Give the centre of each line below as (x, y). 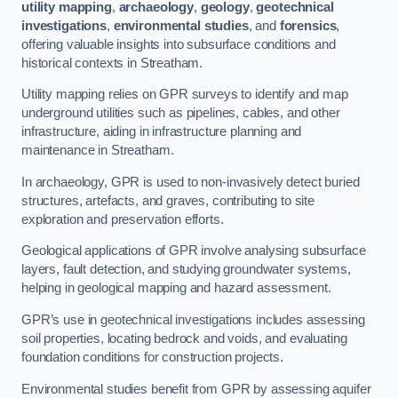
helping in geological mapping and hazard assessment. (176, 288)
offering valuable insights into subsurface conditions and (179, 44)
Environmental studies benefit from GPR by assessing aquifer (196, 389)
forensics (308, 25)
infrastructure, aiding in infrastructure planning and (162, 132)
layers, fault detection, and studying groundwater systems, (186, 270)
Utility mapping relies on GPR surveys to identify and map (185, 95)
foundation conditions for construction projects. (153, 357)
